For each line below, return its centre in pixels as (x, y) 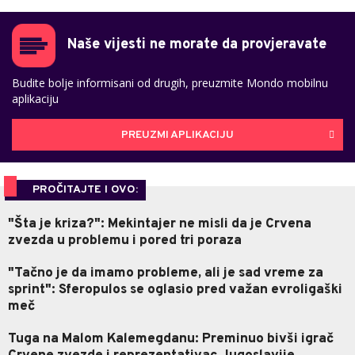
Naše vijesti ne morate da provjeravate (197, 45)
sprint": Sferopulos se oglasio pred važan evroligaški (175, 290)
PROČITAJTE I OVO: (85, 190)
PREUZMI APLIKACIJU (177, 135)
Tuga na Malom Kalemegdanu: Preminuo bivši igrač (171, 340)
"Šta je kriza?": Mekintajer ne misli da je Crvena (160, 225)
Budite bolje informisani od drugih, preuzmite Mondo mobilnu (170, 83)
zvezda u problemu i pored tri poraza (125, 241)
